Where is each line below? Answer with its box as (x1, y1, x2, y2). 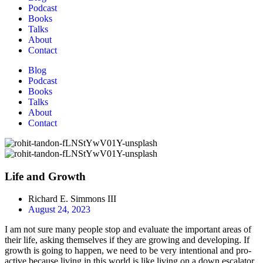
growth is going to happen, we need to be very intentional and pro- (5, 245, 251, 256)
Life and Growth (5, 170, 86, 183)
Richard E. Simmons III (28, 194, 116, 204)
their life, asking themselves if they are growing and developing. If (5, 235, 249, 245)
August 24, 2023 (28, 204, 90, 215)
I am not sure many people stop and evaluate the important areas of (5, 224, 251, 235)
